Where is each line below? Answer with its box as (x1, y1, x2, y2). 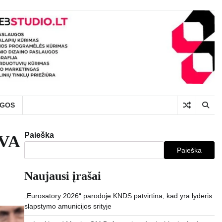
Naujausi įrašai (24, 169, 101, 183)
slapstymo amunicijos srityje (24, 202, 111, 211)
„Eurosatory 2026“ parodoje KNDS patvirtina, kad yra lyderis (24, 192, 212, 200)
